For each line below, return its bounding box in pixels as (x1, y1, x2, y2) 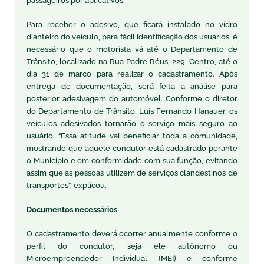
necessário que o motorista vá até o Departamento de (27, 44, 237, 54)
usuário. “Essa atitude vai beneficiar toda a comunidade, (27, 131, 237, 140)
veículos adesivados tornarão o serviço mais (27, 118, 196, 128)
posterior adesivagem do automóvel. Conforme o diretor (27, 94, 237, 103)
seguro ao (195, 118, 238, 128)
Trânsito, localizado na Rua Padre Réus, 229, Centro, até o (27, 57, 237, 66)
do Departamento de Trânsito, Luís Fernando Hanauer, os (27, 106, 237, 115)
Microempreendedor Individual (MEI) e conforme (27, 253, 237, 263)
